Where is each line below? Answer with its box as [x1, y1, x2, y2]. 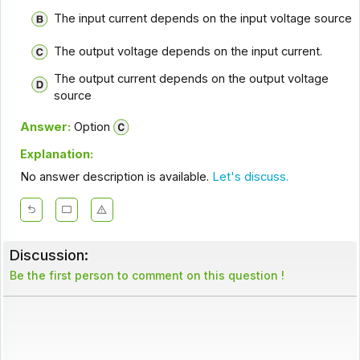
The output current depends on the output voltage [53, 72, 329, 87]
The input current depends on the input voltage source [53, 11, 352, 27]
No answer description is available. [19, 170, 212, 185]
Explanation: [19, 147, 93, 162]
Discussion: [9, 246, 88, 264]
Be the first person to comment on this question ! [9, 268, 284, 283]
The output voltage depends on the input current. [53, 43, 322, 59]
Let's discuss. [211, 170, 288, 185]
